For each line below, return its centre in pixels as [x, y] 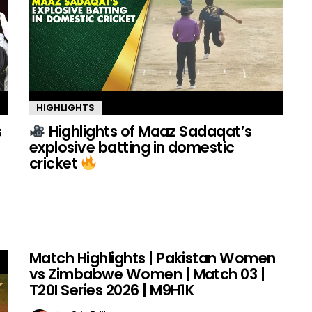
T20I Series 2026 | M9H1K [112, 290]
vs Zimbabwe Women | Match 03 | [147, 274]
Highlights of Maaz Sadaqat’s [149, 132]
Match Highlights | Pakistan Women [153, 258]
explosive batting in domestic [132, 148]
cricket [55, 164]
